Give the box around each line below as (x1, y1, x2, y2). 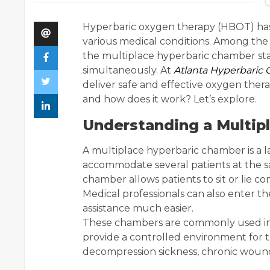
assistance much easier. (83, 202, 193, 214)
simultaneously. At (83, 64, 174, 76)
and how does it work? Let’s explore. (83, 93, 257, 105)
